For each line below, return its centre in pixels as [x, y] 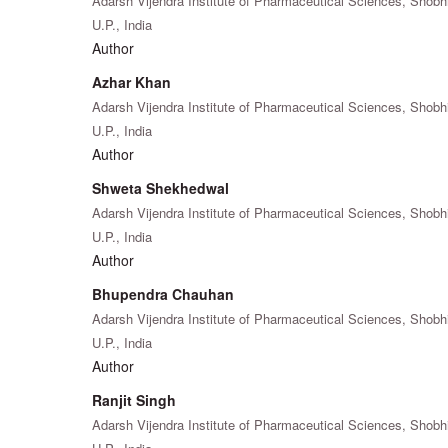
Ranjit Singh [134, 399]
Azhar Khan [131, 81]
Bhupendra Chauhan [163, 293]
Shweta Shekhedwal [160, 187]
